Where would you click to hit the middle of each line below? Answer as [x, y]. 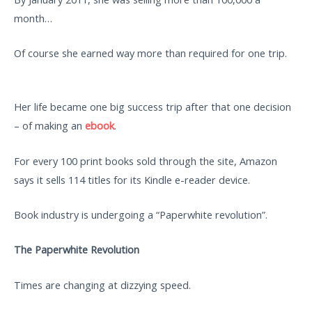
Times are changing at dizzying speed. [102, 284]
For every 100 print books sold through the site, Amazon [146, 161]
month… [33, 18]
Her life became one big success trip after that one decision [153, 107]
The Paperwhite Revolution [77, 250]
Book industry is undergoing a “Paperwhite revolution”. [141, 215]
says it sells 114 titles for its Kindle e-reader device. [132, 179]
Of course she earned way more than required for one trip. [152, 53]
